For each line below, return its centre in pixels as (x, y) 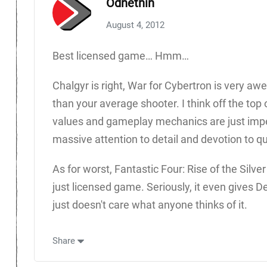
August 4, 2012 (135, 25)
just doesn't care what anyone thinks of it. (150, 204)
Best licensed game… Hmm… (121, 55)
